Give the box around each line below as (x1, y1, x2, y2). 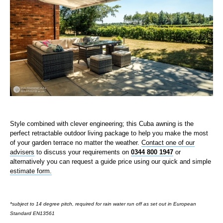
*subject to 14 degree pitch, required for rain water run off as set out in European (10, 201, 196, 207)
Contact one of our (141, 138, 195, 146)
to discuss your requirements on (34, 148, 131, 156)
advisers (10, 148, 34, 156)
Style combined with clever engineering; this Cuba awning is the (10, 119, 194, 127)
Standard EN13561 (10, 211, 55, 217)
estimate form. (10, 167, 52, 175)
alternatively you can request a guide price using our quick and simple (10, 157, 211, 165)
